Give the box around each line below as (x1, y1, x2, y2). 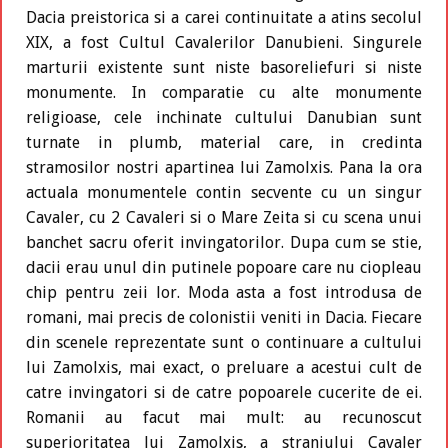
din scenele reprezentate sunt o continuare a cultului (26, 333, 422, 353)
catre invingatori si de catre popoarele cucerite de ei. (26, 383, 422, 403)
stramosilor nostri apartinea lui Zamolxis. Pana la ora (26, 158, 422, 178)
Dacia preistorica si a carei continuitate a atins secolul (26, 8, 422, 28)
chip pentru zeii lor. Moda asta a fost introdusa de (26, 283, 422, 303)
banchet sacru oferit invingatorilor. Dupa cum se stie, (26, 233, 422, 253)
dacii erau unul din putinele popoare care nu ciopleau (26, 258, 422, 278)
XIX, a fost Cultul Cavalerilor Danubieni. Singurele (26, 33, 422, 53)
